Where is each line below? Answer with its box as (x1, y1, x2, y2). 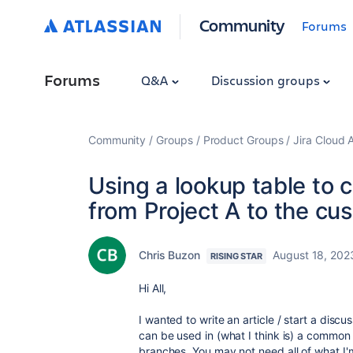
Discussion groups (210, 72, 323, 88)
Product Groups (203, 133, 284, 147)
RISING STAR (210, 251, 263, 262)
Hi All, (139, 281, 167, 295)
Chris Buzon (139, 248, 201, 262)
